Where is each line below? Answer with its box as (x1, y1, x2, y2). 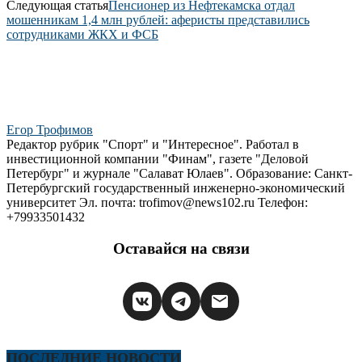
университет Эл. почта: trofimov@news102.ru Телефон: (6, 195, 308, 209)
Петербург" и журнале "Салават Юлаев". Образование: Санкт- (6, 166, 352, 180)
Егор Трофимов (6, 122, 93, 137)
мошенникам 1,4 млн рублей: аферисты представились (6, 12, 309, 27)
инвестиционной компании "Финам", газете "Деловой (6, 151, 309, 166)
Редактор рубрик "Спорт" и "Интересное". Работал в (6, 137, 299, 151)
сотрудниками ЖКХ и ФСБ (6, 27, 158, 41)
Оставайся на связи (112, 239, 250, 257)
